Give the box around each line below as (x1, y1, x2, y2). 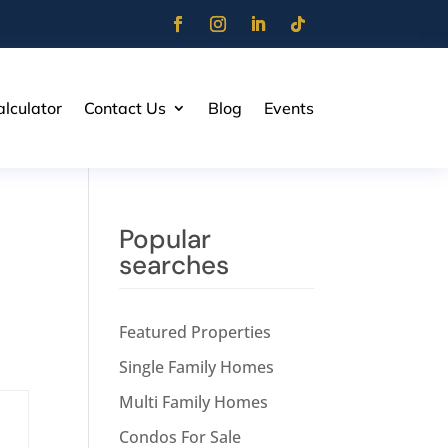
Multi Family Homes (119, 391, 269, 414)
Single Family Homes (119, 356, 275, 379)
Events (263, 97, 314, 118)
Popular (119, 222, 212, 257)
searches (119, 248, 230, 283)
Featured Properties (119, 321, 272, 344)
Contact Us (83, 97, 166, 118)
